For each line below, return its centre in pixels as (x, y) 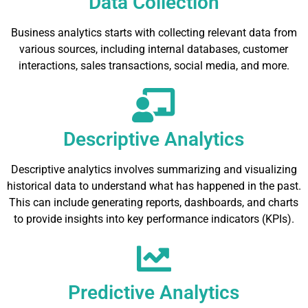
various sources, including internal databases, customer (154, 49)
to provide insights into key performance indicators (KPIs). (154, 219)
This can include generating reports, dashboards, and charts (154, 203)
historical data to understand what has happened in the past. (154, 186)
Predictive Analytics (154, 293)
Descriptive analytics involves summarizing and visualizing (154, 170)
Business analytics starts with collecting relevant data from (154, 33)
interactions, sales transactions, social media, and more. (154, 66)
